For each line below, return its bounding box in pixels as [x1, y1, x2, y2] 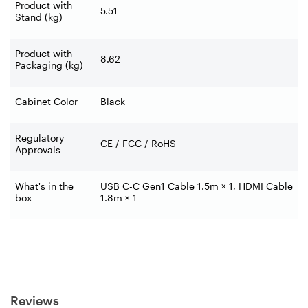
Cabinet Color [15, 96, 78, 108]
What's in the [15, 180, 74, 192]
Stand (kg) [15, 11, 63, 23]
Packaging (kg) [15, 59, 83, 71]
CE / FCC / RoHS [100, 137, 176, 150]
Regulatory [15, 132, 64, 144]
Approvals [15, 144, 60, 156]
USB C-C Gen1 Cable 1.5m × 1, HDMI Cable [100, 180, 293, 192]
